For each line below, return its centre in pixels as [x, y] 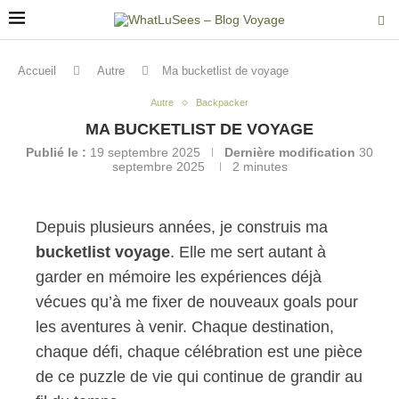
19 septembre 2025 [145, 152]
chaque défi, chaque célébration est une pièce [199, 352]
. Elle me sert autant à [248, 252]
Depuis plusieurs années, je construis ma [182, 227]
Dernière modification [290, 152]
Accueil [37, 71]
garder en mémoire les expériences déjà [179, 277]
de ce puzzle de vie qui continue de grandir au [199, 377]
